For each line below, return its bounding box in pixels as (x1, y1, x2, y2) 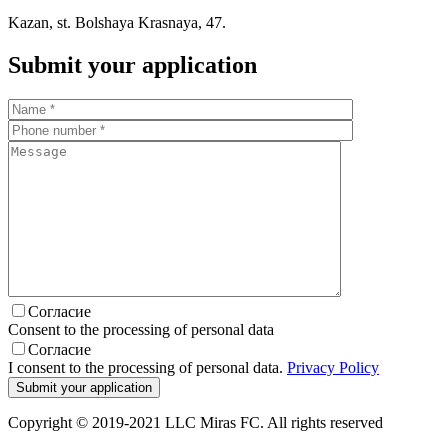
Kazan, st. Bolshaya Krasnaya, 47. (8, 14, 226, 32)
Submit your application (8, 52, 257, 79)
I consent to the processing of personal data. (8, 359, 287, 377)
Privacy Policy (287, 359, 379, 377)
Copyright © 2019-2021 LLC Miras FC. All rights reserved (8, 414, 383, 432)
